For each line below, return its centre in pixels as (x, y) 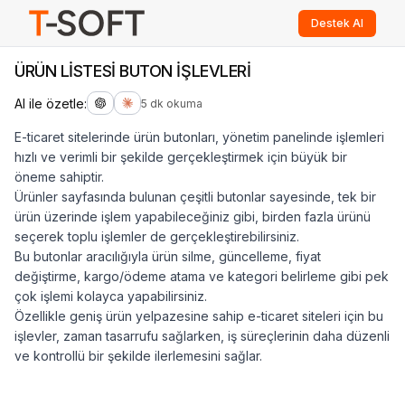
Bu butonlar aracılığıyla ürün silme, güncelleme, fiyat (168, 256)
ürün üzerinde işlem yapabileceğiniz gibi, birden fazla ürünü (193, 217)
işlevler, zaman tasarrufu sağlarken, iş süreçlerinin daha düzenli (202, 336)
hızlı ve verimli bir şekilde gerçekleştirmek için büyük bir (181, 157)
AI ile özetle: (51, 103)
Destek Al (337, 23)
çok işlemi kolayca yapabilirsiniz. (111, 296)
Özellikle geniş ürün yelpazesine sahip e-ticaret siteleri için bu (199, 316)
